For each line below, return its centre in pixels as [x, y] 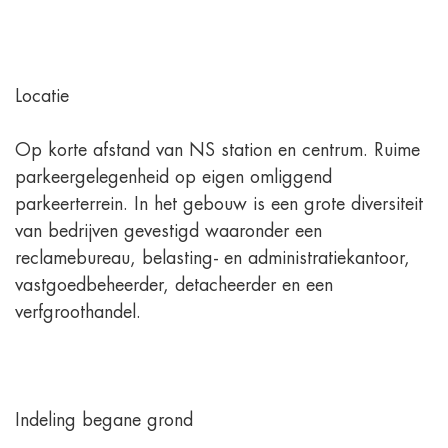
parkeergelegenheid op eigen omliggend [173, 176]
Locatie [42, 95]
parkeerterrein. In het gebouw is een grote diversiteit [219, 203]
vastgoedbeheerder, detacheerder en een [174, 284]
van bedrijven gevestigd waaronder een [168, 230]
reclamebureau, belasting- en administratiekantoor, [212, 257]
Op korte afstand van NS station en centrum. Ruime [217, 149]
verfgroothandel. [78, 311]
